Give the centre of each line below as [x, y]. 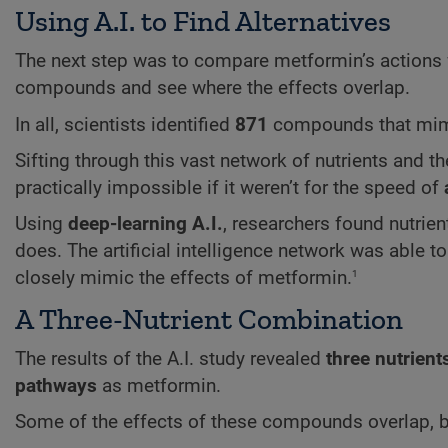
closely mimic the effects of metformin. [183, 278]
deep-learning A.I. [145, 224]
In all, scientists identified [125, 124]
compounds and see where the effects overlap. [212, 88]
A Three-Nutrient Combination [209, 318]
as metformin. [159, 385]
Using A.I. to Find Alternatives [203, 21]
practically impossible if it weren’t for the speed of [229, 188]
